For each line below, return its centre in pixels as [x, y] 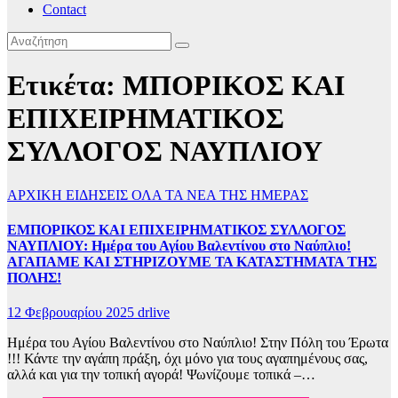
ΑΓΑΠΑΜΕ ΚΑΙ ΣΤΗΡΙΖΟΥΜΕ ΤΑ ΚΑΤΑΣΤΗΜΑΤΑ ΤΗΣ [192, 262]
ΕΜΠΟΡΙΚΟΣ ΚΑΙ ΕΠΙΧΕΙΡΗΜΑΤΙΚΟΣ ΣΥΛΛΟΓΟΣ [176, 230]
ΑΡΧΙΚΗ [36, 195]
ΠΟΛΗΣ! [34, 278]
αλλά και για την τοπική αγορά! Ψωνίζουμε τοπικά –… [161, 375]
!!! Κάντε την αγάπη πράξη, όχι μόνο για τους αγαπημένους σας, [187, 359]
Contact [64, 9]
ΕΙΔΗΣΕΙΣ [99, 195]
